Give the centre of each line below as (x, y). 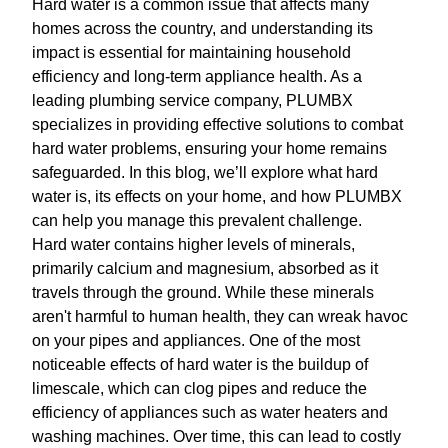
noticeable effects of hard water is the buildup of (200, 365)
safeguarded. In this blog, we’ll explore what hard (205, 173)
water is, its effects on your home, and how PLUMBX (217, 197)
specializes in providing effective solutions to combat (217, 125)
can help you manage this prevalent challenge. (197, 221)
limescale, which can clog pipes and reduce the (199, 389)
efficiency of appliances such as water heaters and (210, 413)
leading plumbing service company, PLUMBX (192, 101)
